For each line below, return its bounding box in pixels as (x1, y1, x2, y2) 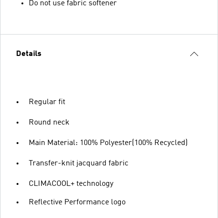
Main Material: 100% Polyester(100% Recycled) (29, 139, 188, 147)
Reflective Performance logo (29, 198, 126, 206)
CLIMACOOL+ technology (29, 180, 113, 188)
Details (16, 50, 41, 58)
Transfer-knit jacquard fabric (29, 159, 128, 167)
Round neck (29, 118, 70, 127)
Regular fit (29, 98, 65, 106)
